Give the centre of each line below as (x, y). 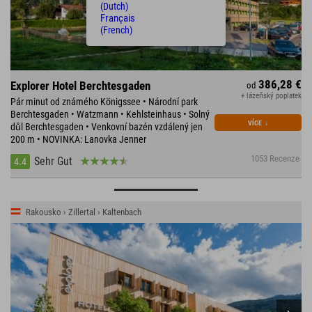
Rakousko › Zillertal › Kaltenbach (84, 212)
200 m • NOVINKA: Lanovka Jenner (78, 139)
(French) (116, 30)
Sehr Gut (53, 161)
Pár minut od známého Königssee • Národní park (104, 101)
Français (118, 18)
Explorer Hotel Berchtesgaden (80, 85)
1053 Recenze (275, 158)
